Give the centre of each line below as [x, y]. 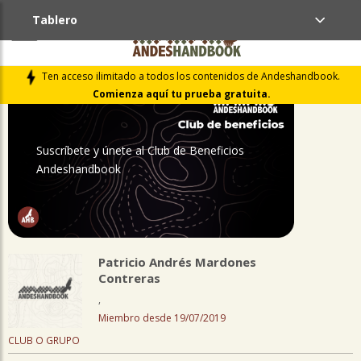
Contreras [129, 278]
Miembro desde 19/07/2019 [162, 318]
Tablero [55, 20]
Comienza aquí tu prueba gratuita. [181, 94]
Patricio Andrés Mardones [177, 262]
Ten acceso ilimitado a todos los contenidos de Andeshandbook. [190, 77]
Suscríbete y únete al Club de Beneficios [140, 150]
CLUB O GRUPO [44, 340]
